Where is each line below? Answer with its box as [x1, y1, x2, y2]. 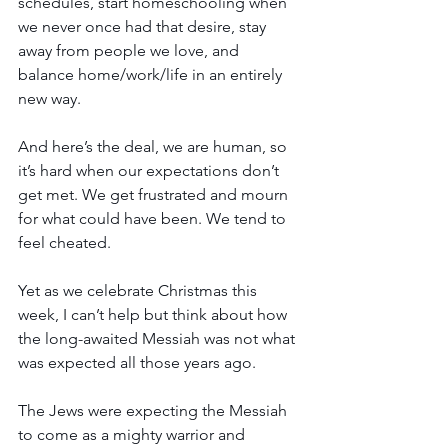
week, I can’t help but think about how [18, 305, 291, 324]
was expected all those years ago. [18, 353, 256, 372]
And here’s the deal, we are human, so [18, 137, 291, 156]
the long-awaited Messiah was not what [18, 329, 299, 348]
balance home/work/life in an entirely [18, 65, 286, 84]
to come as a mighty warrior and [18, 425, 249, 444]
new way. [18, 89, 81, 108]
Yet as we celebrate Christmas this [18, 281, 261, 300]
